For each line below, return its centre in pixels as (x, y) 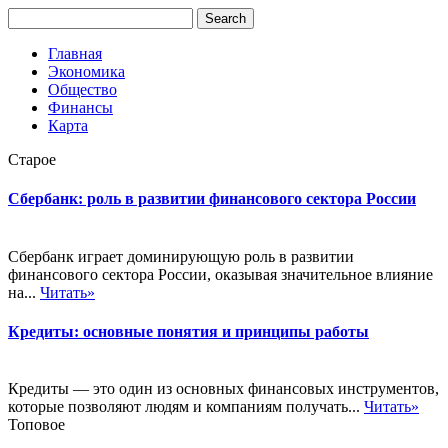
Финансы (80, 107)
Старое (32, 159)
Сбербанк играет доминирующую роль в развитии (181, 256)
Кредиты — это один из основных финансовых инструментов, (223, 389)
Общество (82, 89)
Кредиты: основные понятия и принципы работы (188, 331)
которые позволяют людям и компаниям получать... (186, 407)
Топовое (36, 425)
